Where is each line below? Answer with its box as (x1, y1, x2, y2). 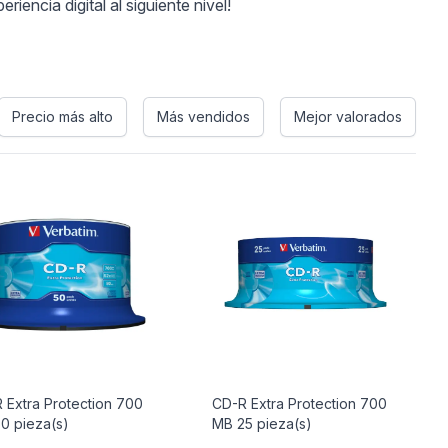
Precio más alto (11, 108, 113, 125)
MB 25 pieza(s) (212, 415, 312, 432)
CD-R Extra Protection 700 (212, 395, 387, 412)
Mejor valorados (293, 108, 402, 125)
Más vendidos (156, 108, 250, 125)
